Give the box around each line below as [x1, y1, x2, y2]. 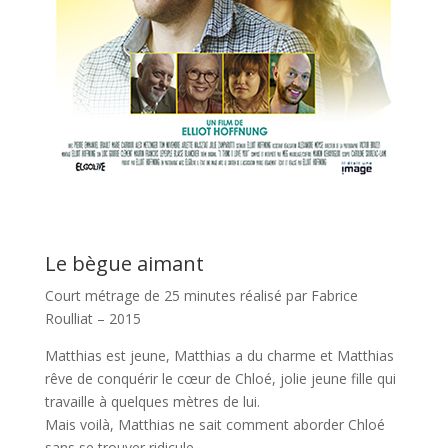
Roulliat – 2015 [44, 309, 141, 329]
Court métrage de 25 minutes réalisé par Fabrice [44, 286, 358, 306]
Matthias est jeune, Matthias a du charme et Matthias [44, 346, 394, 366]
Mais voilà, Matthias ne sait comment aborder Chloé [44, 415, 385, 435]
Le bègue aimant [44, 250, 204, 278]
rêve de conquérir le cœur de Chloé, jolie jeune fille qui [44, 369, 396, 389]
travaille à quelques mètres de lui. [44, 392, 260, 412]
